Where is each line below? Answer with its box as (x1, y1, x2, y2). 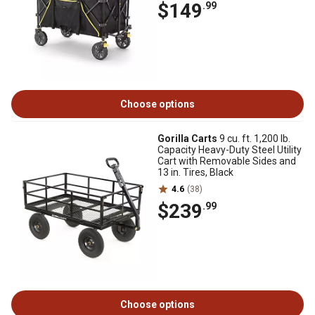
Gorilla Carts (157, 133, 217, 144)
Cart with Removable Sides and (157, 155, 296, 167)
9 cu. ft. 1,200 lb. (217, 133, 290, 144)
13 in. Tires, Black (157, 167, 233, 178)
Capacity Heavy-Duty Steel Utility (157, 144, 302, 155)
